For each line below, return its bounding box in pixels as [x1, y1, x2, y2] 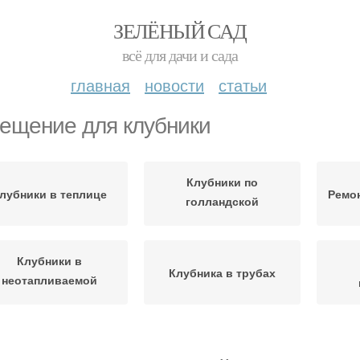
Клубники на [14, 333, 85, 350]
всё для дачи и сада [122, 44, 238, 66]
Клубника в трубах [169, 264, 276, 280]
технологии [189, 211, 256, 228]
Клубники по [186, 173, 258, 190]
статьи [219, 73, 267, 96]
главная [71, 73, 130, 96]
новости [145, 73, 204, 96]
